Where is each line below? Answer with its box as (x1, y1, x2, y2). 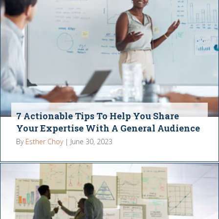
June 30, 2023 (70, 137, 113, 147)
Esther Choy (25, 137, 64, 147)
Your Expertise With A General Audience (16, 122, 200, 134)
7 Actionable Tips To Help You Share (16, 110, 179, 122)
